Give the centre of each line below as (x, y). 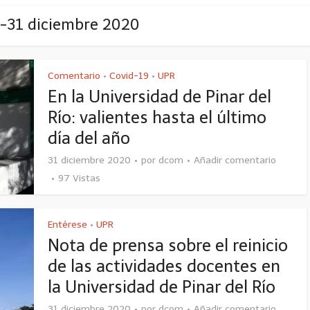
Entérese (67, 225)
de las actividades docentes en (164, 266)
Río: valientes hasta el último (157, 117)
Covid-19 (129, 76)
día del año (89, 138)
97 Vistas (79, 178)
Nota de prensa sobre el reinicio (168, 245)
